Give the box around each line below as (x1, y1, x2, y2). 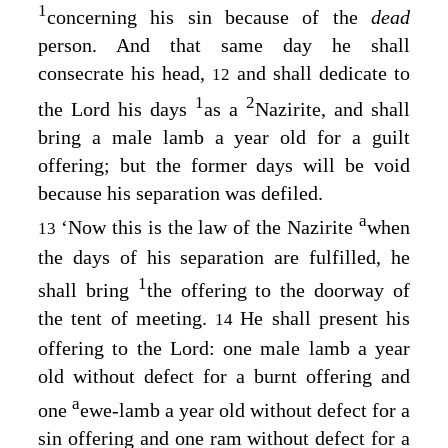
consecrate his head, (38, 62, 213, 85)
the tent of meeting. (38, 307, 215, 330)
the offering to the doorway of (146, 279, 411, 302)
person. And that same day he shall (38, 34, 410, 57)
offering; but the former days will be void (38, 154, 410, 177)
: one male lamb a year (208, 337, 410, 360)
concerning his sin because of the (47, 6, 371, 29)
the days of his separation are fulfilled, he (38, 245, 410, 268)
